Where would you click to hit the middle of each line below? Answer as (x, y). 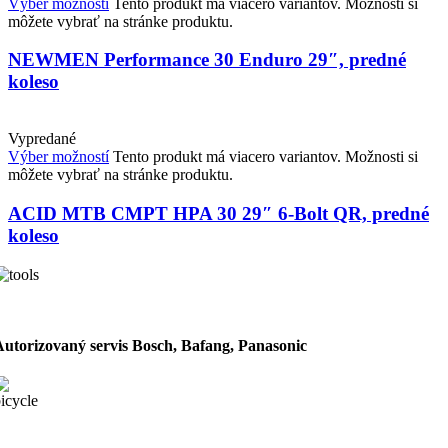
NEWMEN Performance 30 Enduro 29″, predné (207, 60)
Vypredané (42, 139)
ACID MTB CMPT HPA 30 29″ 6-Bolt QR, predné (218, 213)
